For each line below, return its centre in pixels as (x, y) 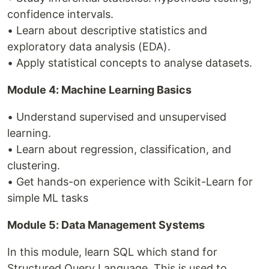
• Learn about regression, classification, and (119, 149)
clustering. (34, 165)
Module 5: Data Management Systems (106, 225)
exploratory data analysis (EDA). (89, 46)
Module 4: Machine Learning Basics (99, 89)
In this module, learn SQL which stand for (112, 252)
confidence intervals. (60, 14)
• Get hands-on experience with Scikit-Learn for (130, 181)
